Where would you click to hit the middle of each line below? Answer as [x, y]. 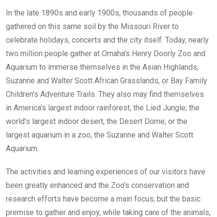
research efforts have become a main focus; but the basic [103, 199]
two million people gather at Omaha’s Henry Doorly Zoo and [106, 54]
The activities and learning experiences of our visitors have [106, 172]
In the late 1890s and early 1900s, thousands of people [99, 13]
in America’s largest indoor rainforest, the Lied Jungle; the [103, 108]
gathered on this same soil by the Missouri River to [92, 27]
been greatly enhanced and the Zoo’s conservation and [97, 186]
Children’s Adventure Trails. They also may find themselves [105, 94]
